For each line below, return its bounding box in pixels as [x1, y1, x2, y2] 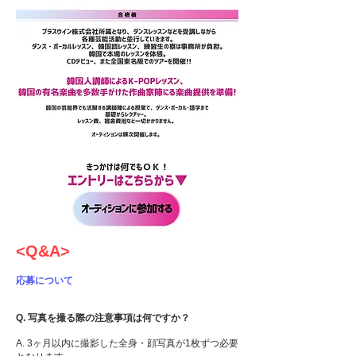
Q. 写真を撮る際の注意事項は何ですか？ [16, 312, 190, 323]
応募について [16, 275, 73, 286]
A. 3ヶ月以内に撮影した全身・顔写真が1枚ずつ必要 [16, 338, 238, 349]
